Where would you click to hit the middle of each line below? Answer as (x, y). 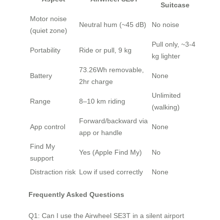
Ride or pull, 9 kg (105, 50)
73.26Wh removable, (111, 70)
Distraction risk (53, 172)
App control (48, 127)
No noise (165, 25)
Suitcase (175, 5)
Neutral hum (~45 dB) (113, 25)
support (42, 158)
